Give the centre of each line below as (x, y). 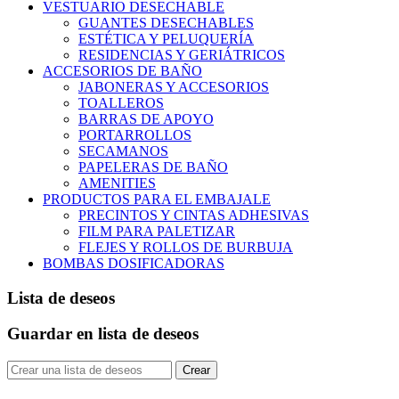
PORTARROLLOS (135, 134)
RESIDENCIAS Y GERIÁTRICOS (182, 54)
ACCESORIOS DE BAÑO (122, 70)
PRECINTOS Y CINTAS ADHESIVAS (194, 215)
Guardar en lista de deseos (103, 334)
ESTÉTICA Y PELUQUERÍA (166, 38)
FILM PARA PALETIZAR (157, 231)
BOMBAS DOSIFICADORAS (134, 263)
